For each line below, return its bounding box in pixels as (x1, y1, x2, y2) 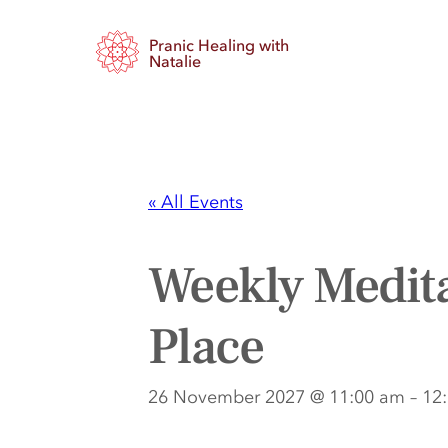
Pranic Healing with (148, 34, 289, 55)
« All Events (148, 190, 243, 212)
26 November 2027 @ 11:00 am (148, 385, 405, 407)
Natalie (148, 50, 201, 71)
